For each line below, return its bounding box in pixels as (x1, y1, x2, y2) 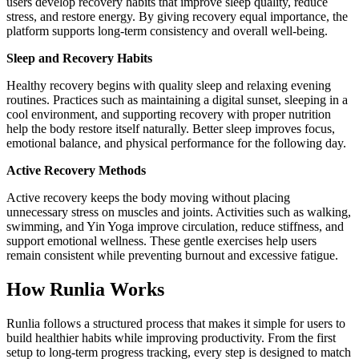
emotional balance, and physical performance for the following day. (6, 135, 346, 150)
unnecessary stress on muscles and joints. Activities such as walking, (6, 204, 351, 219)
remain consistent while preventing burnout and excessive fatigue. (6, 248, 338, 262)
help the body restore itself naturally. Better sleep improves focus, (6, 121, 335, 135)
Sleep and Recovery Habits (6, 50, 152, 65)
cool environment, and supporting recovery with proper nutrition (6, 107, 331, 121)
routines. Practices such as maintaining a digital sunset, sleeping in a (6, 92, 348, 107)
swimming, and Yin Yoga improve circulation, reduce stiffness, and (6, 219, 344, 233)
